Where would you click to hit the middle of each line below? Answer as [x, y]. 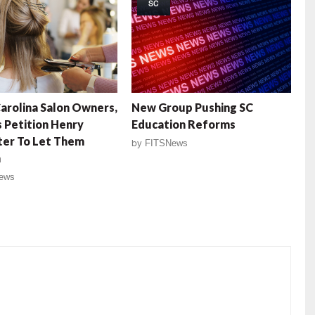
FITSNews [167, 143]
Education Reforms [184, 124]
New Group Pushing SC [193, 108]
